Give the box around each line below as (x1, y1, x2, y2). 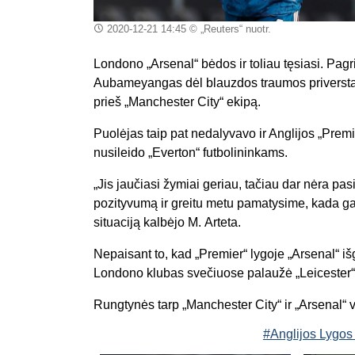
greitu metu (168, 196, 237, 210)
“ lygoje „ (243, 246, 292, 261)
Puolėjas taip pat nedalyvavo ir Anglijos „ (94, 126, 322, 140)
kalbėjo (143, 215, 188, 229)
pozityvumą (94, 196, 158, 210)
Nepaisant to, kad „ (94, 246, 199, 261)
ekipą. (223, 94, 261, 109)
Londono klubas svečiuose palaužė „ (94, 265, 300, 280)
